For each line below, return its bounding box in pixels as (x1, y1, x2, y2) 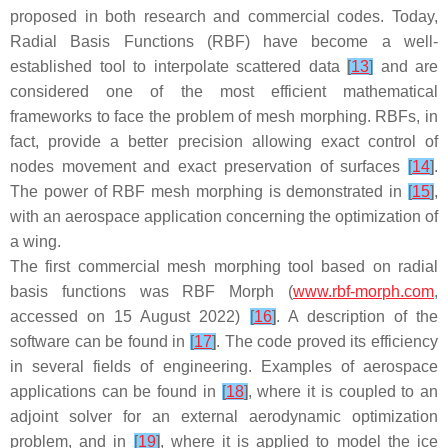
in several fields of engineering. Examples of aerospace (10, 358, 438, 375)
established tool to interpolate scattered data (10, 58, 347, 75)
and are (373, 58, 438, 75)
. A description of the (275, 308, 439, 325)
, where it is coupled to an (247, 383, 439, 400)
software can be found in (10, 333, 190, 350)
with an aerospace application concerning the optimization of (10, 208, 438, 225)
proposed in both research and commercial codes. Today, (10, 8, 438, 25)
